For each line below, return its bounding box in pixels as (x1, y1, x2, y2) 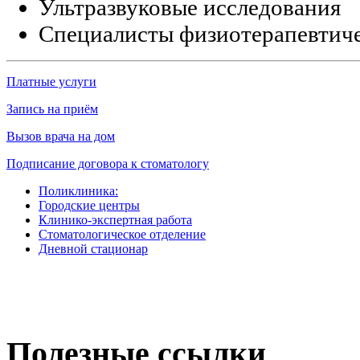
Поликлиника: (39, 184, 118, 198)
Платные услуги (6, 75, 96, 89)
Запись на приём (6, 102, 98, 117)
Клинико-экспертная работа (39, 213, 192, 227)
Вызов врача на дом (6, 129, 115, 144)
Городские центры (39, 198, 140, 213)
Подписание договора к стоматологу (6, 157, 209, 171)
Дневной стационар (39, 242, 148, 256)
